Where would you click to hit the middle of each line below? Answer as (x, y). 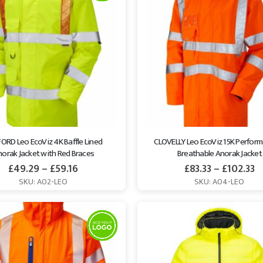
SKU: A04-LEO (220, 182)
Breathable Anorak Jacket (219, 154)
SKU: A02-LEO (43, 182)
